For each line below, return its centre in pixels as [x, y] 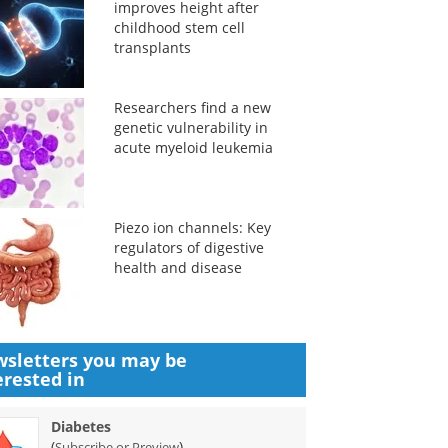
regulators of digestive [188, 247]
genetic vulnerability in [190, 127]
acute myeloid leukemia [193, 147]
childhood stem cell [179, 27]
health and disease [177, 267]
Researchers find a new [192, 107]
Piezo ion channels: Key [192, 227]
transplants [152, 47]
